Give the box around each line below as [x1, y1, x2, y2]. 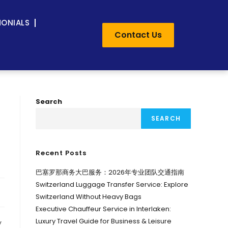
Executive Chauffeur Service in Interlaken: [36, 204, 171, 214]
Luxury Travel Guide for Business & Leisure [36, 216, 172, 226]
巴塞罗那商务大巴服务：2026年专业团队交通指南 [36, 167, 184, 177]
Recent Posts [36, 148, 87, 158]
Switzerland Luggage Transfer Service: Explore [36, 180, 188, 189]
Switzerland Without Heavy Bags [36, 192, 141, 202]
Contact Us [114, 29, 162, 41]
